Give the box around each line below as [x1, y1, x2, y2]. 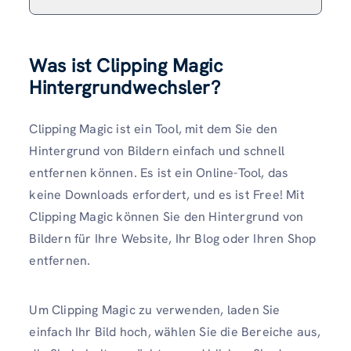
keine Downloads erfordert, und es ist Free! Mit [29, 186, 305, 203]
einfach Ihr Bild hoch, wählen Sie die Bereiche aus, [29, 323, 321, 340]
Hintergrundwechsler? [29, 74, 221, 100]
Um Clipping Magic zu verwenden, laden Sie [29, 301, 280, 318]
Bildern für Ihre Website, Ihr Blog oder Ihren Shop [29, 230, 317, 247]
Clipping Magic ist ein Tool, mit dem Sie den [29, 120, 278, 137]
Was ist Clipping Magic [29, 52, 223, 78]
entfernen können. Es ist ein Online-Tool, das [29, 164, 289, 181]
